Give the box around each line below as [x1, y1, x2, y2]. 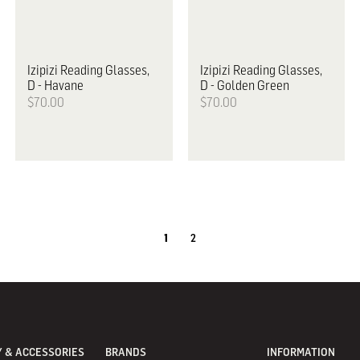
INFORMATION [267, 344, 336, 358]
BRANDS [104, 344, 146, 358]
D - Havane [27, 77, 84, 94]
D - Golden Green [199, 77, 289, 94]
